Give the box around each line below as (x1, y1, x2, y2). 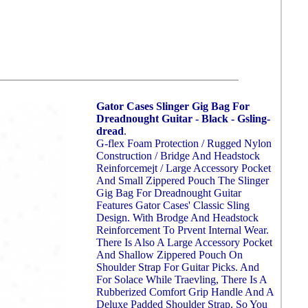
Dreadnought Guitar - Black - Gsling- (96, 113, 270, 124)
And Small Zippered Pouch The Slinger (96, 175, 269, 186)
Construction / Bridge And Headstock (96, 150, 260, 162)
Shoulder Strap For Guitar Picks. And (96, 261, 259, 273)
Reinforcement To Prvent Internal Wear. (96, 224, 269, 236)
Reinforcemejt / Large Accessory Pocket (96, 162, 271, 174)
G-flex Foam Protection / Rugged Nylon (96, 137, 272, 149)
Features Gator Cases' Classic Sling (96, 199, 250, 211)
